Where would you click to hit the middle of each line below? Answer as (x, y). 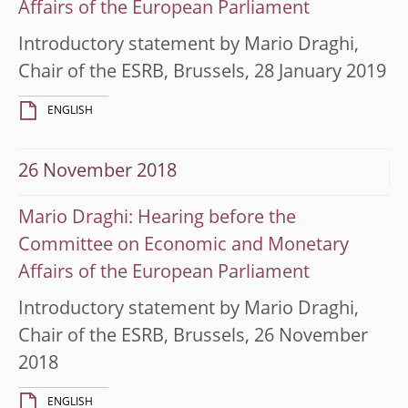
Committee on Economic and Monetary (184, 245)
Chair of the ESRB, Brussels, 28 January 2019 (202, 72)
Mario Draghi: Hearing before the (157, 218)
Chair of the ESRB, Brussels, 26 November (193, 337)
